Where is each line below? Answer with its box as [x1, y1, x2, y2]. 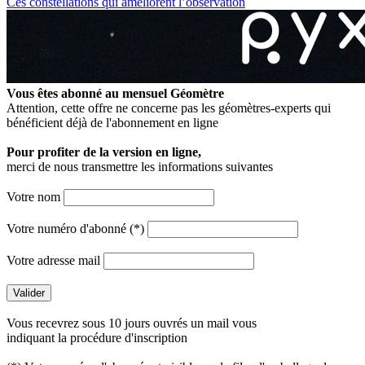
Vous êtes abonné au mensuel [7, 86, 170, 100]
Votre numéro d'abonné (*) [7, 222, 147, 235]
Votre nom [7, 190, 64, 204]
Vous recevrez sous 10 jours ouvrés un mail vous [7, 316, 257, 330]
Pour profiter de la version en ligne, [7, 145, 201, 159]
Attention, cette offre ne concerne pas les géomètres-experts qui [7, 101, 331, 115]
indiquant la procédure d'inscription [7, 331, 187, 345]
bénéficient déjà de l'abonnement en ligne [7, 116, 218, 130]
